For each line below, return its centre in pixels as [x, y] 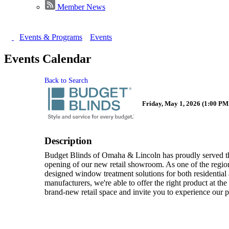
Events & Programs [51, 37]
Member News [81, 7]
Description [68, 141]
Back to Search [66, 80]
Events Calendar [48, 59]
